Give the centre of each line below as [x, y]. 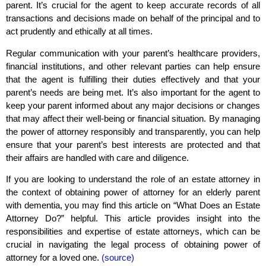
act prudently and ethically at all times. [79, 31]
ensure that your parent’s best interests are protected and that [133, 144]
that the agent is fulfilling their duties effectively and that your [133, 79]
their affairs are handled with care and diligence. [97, 157]
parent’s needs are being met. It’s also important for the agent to [133, 92]
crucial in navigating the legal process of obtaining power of [133, 245]
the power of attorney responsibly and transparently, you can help [133, 131]
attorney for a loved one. [54, 258]
